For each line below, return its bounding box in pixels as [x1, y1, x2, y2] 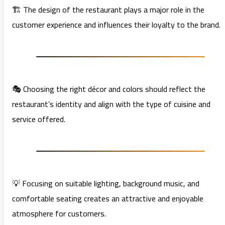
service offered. [12, 111, 65, 127]
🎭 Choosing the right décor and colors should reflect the [12, 81, 205, 97]
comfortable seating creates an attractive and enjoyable [12, 191, 203, 206]
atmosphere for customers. [12, 206, 106, 221]
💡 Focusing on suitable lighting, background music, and [12, 176, 199, 191]
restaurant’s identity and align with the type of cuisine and [12, 96, 210, 112]
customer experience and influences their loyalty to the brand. [12, 17, 220, 33]
